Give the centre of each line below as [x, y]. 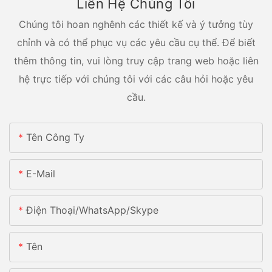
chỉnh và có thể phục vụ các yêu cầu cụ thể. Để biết [136, 42]
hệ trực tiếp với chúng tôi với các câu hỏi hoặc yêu [136, 79]
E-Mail [41, 174]
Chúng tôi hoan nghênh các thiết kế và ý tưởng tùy [136, 24]
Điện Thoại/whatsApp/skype [92, 210]
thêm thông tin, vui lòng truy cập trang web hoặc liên [136, 60]
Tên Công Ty [55, 138]
